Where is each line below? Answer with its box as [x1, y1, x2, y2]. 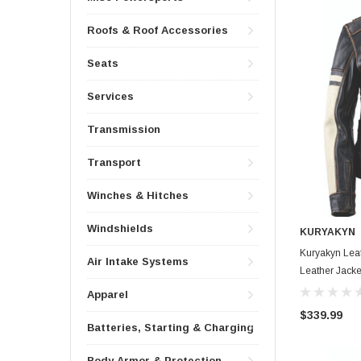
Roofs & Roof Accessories [87, 24, 228, 37]
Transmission [87, 123, 160, 136]
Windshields [87, 222, 153, 235]
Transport [87, 156, 141, 169]
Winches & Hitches [87, 189, 189, 202]
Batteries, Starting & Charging [87, 322, 254, 334]
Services [87, 90, 134, 103]
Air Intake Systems [87, 255, 189, 268]
